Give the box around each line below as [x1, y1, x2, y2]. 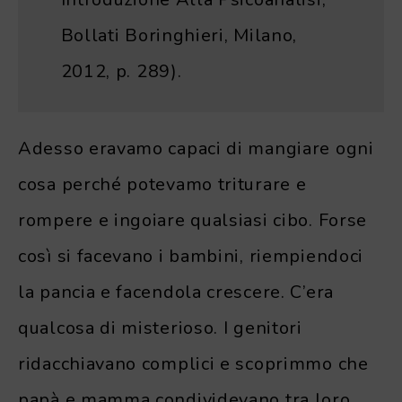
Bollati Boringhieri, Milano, [60, 23, 298, 48]
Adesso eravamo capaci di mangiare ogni [18, 135, 374, 161]
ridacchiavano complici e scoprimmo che [18, 351, 369, 376]
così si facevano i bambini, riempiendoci [18, 243, 364, 268]
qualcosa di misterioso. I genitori [18, 315, 302, 340]
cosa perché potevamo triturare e [18, 171, 307, 197]
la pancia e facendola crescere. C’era [18, 279, 334, 304]
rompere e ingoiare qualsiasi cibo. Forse [18, 207, 368, 232]
